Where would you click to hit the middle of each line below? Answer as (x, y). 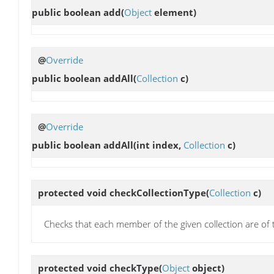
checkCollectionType (158, 192)
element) (174, 13)
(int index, (158, 145)
